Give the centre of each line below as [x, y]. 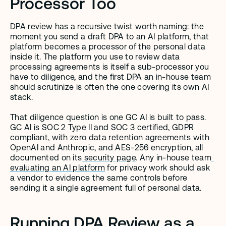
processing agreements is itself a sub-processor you [110, 67]
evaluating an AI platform [58, 168]
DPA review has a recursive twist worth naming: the [107, 27]
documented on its [46, 158]
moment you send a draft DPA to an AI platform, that [110, 37]
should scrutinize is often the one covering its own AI [110, 87]
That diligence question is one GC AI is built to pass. [108, 118]
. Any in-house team [174, 158]
